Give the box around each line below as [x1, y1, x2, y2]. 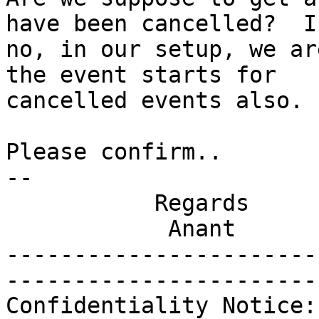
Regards [6, 190, 155, 216]
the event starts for [6, 62, 276, 88]
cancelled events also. [6, 88, 317, 114]
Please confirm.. [6, 139, 222, 165]
